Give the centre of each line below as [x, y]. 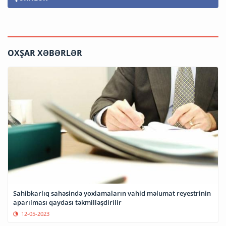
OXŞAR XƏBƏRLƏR [45, 53]
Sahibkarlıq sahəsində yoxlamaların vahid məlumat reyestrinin [112, 193]
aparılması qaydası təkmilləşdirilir [67, 203]
